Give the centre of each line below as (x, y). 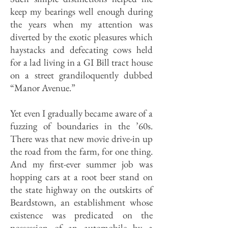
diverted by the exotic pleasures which (81, 37)
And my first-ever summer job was (81, 164)
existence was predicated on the (81, 215)
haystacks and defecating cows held (81, 50)
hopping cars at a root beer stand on (81, 177)
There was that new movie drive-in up (81, 139)
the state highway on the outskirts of (81, 190)
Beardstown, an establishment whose (81, 202)
